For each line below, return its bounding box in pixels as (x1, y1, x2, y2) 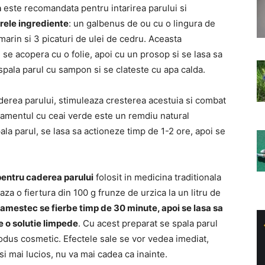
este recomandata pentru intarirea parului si (1, 2, 187, 14)
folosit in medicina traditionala (93, 172, 221, 183)
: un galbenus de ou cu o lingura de (69, 18, 215, 29)
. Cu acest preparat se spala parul (78, 218, 218, 229)
